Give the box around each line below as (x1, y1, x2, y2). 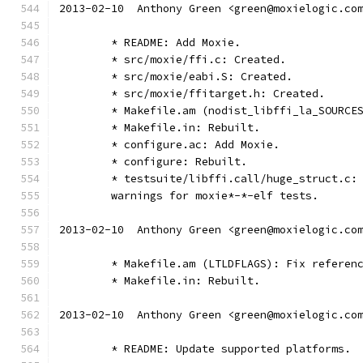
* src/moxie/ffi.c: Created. (111, 53, 286, 66)
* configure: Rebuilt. (111, 155, 247, 169)
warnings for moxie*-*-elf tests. (111, 189, 318, 203)
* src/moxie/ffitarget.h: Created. (111, 87, 325, 100)
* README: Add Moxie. (111, 36, 241, 49)
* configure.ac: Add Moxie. (111, 138, 280, 152)
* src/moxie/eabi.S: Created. (111, 70, 293, 83)
